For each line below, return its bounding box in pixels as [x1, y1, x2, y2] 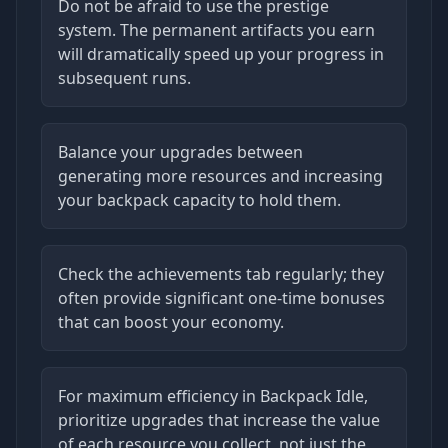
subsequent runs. [58, 66, 191, 89]
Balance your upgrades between [58, 140, 303, 163]
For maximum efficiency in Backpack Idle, [58, 384, 368, 407]
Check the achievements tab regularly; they [58, 262, 384, 285]
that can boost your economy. [58, 310, 284, 333]
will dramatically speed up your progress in [58, 42, 384, 65]
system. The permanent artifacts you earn [58, 18, 375, 41]
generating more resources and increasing [58, 164, 383, 187]
